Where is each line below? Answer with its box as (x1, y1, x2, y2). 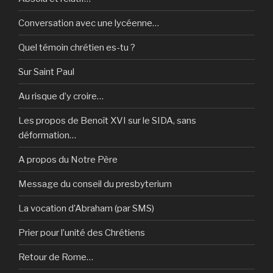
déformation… (18, 129, 76, 141)
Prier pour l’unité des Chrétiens (18, 227, 145, 238)
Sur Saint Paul (18, 66, 74, 77)
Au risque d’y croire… (18, 90, 104, 102)
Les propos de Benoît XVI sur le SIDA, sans (18, 115, 196, 126)
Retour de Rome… (18, 251, 93, 263)
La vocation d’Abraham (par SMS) (18, 202, 154, 214)
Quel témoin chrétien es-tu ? (18, 41, 135, 53)
